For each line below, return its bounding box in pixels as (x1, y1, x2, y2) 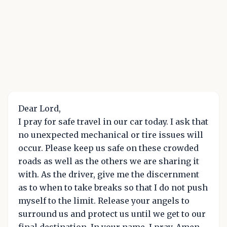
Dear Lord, (18, 103, 61, 113)
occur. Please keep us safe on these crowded (18, 142, 199, 153)
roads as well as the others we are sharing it (18, 156, 199, 166)
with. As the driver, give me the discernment (18, 169, 199, 179)
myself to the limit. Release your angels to (18, 195, 190, 206)
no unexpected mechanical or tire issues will (18, 129, 203, 140)
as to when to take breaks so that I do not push (18, 182, 208, 193)
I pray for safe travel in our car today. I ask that (18, 116, 208, 127)
